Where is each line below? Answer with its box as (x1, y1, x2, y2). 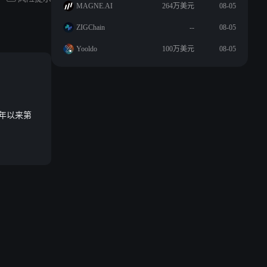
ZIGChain (76, 23, 105, 32)
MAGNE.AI (76, 2, 113, 10)
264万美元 (162, 2, 194, 10)
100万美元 (162, 45, 194, 53)
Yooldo (76, 45, 97, 53)
